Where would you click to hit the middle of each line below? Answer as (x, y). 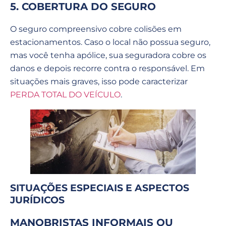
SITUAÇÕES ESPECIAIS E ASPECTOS (100, 188)
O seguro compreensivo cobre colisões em (96, 29)
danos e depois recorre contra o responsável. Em (107, 69)
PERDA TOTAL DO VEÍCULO (65, 95)
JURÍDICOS (37, 200)
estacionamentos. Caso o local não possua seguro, (110, 42)
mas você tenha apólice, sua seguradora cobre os (108, 55)
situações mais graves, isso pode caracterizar (99, 82)
